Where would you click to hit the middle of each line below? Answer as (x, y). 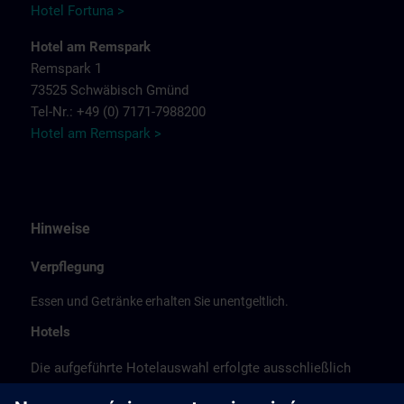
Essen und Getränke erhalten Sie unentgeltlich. (160, 301)
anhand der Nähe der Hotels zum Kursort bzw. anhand (191, 390)
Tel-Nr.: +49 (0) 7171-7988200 (118, 112)
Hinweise (60, 229)
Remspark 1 (66, 69)
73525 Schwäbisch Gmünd (110, 90)
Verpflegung (68, 267)
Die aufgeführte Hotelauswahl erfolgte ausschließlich (191, 368)
